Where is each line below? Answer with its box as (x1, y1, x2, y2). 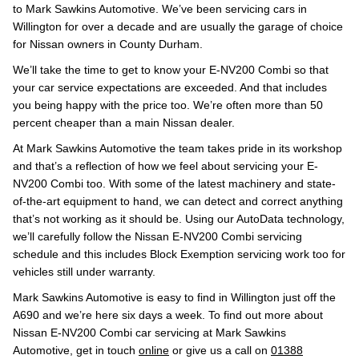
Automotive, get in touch (13, 344, 139, 357)
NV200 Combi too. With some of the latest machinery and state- (13, 177, 336, 190)
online (139, 344, 169, 357)
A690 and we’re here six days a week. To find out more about (13, 309, 323, 321)
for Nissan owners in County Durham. (13, 38, 203, 50)
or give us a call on (169, 344, 271, 357)
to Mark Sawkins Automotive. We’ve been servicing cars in (13, 2, 307, 15)
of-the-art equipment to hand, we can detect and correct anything (13, 195, 343, 208)
